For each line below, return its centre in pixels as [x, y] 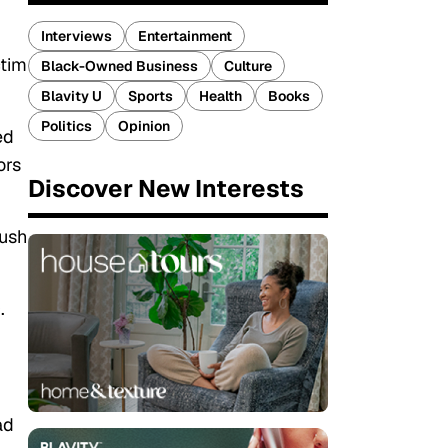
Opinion [144, 126]
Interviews [76, 36]
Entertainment [185, 36]
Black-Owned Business [119, 66]
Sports [150, 96]
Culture [248, 66]
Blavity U [71, 96]
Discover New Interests [166, 188]
